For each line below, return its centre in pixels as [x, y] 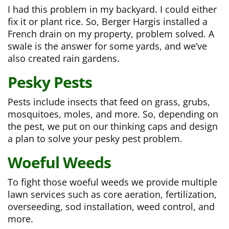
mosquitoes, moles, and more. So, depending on [113, 114]
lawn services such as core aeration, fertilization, [112, 194]
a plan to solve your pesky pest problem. [95, 139]
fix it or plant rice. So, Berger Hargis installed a [108, 22]
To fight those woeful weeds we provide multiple [112, 182]
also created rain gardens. [64, 59]
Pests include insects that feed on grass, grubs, [109, 102]
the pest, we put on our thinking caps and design [113, 127]
